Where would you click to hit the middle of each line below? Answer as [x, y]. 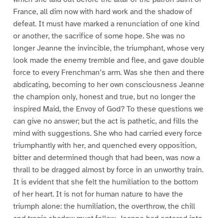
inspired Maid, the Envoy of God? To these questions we [108, 109]
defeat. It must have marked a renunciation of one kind [106, 24]
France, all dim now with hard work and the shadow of [102, 12]
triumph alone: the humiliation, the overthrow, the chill [104, 207]
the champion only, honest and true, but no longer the [104, 97]
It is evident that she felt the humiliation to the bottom [105, 182]
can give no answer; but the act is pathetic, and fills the [106, 121]
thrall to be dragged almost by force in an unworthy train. [108, 170]
